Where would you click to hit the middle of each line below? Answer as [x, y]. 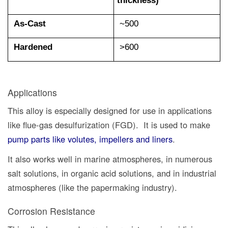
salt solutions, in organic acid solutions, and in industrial [112, 173]
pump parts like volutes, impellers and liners [90, 139]
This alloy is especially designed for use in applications [110, 110]
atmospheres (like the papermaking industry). [92, 187]
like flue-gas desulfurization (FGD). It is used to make [109, 124]
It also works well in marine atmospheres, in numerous [110, 159]
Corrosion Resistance [51, 211]
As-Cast [28, 23]
